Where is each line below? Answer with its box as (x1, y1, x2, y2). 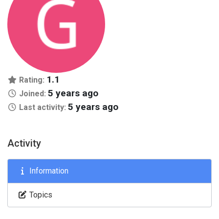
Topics (27, 190, 52, 199)
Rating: (17, 75, 46, 85)
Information (27, 166, 68, 175)
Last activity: (17, 103, 68, 112)
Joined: (17, 89, 48, 98)
